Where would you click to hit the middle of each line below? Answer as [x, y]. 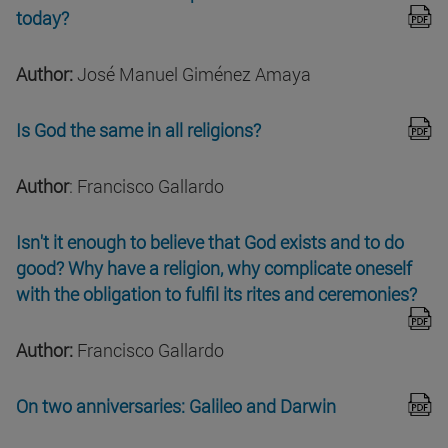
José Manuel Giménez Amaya [192, 74]
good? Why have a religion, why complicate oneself [214, 268]
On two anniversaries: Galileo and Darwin [178, 406]
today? [42, 18]
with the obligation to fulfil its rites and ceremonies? [216, 294]
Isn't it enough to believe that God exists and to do [210, 242]
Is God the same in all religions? [138, 130]
